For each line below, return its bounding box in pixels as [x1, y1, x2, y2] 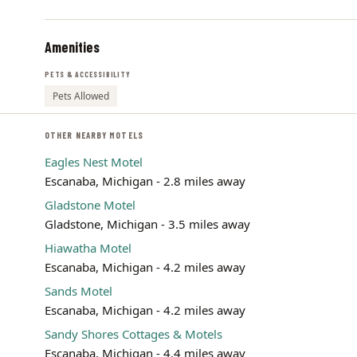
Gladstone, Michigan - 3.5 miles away [45, 216, 250, 232]
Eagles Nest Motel [45, 154, 143, 170]
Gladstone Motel [45, 197, 135, 213]
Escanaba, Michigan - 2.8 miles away [45, 173, 245, 189]
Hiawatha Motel [45, 240, 131, 256]
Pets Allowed [53, 89, 109, 103]
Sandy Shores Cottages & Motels [45, 326, 222, 342]
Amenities [45, 38, 100, 56]
